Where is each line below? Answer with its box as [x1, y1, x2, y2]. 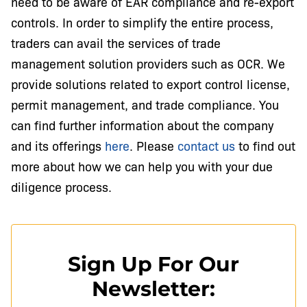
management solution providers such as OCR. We [11, 54, 285, 71]
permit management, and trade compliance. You [11, 95, 279, 112]
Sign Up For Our [68, 251, 239, 277]
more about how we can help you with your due [11, 157, 273, 174]
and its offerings [11, 136, 105, 153]
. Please [130, 136, 177, 153]
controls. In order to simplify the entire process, [11, 13, 273, 30]
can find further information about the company [11, 116, 273, 133]
